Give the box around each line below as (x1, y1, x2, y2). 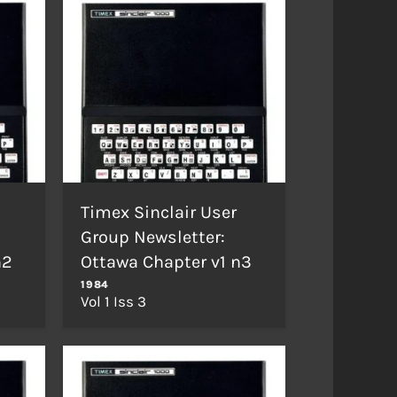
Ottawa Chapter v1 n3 (81, 251, 253, 272)
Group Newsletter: (81, 226, 226, 247)
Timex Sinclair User (81, 201, 237, 222)
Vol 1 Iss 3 (81, 292, 147, 310)
